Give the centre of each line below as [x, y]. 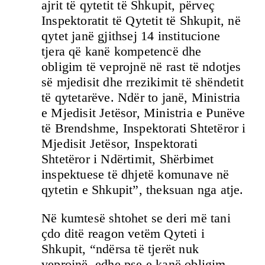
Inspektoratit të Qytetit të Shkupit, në [141, 20]
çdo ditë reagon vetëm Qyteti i [123, 234]
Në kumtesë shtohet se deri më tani [136, 218]
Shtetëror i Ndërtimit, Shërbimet [128, 159]
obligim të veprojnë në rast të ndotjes [141, 66]
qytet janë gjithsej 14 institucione [131, 35]
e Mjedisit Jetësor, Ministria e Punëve [143, 112]
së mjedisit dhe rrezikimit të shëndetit [143, 82]
